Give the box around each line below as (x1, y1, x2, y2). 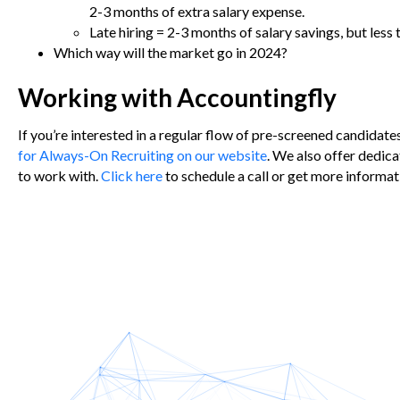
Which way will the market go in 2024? (54, 43, 287, 61)
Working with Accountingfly (18, 81, 337, 112)
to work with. (18, 166, 101, 184)
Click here (101, 166, 162, 184)
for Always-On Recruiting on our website (18, 146, 267, 163)
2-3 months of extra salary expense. (89, 2, 304, 20)
